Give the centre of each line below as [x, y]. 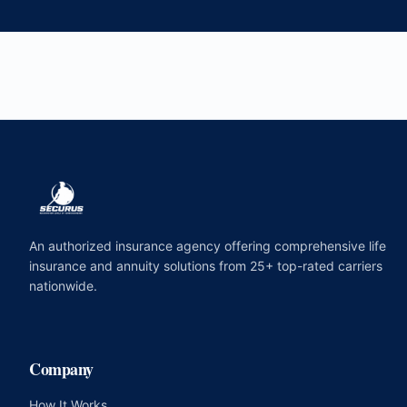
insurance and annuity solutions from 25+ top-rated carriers [206, 266]
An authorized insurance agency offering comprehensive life [208, 246]
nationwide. [63, 286]
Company [61, 369]
